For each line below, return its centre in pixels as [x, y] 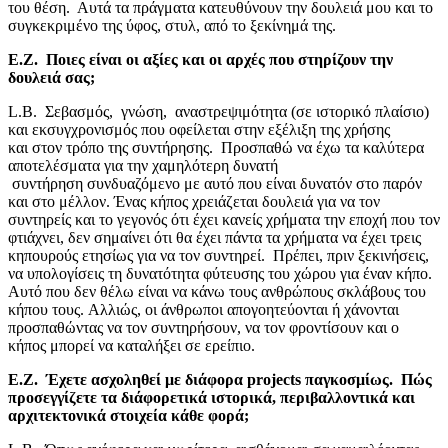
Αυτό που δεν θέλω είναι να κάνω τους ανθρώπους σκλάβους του [217, 291]
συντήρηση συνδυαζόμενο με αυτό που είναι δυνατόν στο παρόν [215, 183]
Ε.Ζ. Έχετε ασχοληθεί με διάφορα [127, 379]
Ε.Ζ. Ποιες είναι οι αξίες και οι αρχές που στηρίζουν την [200, 59]
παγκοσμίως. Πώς [366, 379]
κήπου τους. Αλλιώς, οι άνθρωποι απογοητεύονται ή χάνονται [203, 309]
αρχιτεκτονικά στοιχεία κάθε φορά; [128, 415]
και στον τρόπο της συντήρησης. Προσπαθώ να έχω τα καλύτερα [216, 147]
